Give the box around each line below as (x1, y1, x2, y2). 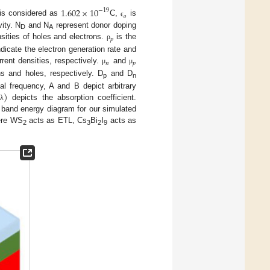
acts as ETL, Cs (26, 116, 87, 125)
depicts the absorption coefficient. (8, 93, 137, 102)
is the (113, 31, 137, 41)
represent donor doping (53, 20, 137, 30)
